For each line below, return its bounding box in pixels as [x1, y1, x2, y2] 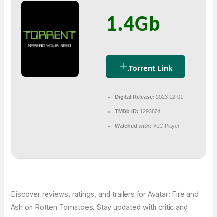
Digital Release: [114, 94, 155, 100]
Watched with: [114, 123, 152, 129]
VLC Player [151, 123, 180, 129]
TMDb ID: [114, 108, 139, 115]
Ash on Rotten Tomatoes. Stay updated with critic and [11, 203, 188, 212]
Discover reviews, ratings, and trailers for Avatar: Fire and [11, 190, 199, 199]
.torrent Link [127, 63, 173, 73]
